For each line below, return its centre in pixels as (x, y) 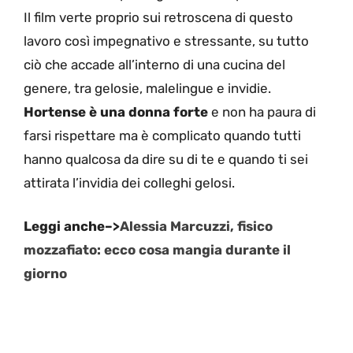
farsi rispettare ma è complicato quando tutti (162, 135)
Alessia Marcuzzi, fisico (196, 227)
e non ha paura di (262, 111)
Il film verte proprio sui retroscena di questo (158, 17)
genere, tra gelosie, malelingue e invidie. (147, 88)
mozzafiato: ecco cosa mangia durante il (157, 250)
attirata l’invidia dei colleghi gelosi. (129, 182)
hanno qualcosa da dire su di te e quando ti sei (166, 159)
